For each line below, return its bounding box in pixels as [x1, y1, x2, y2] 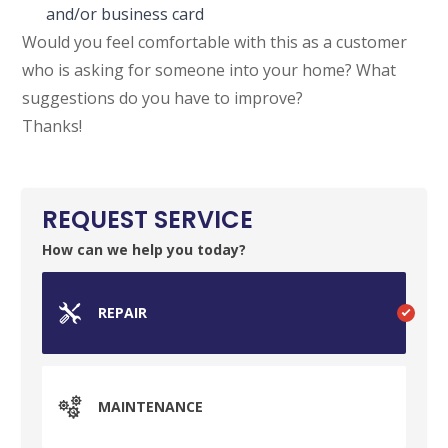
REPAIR [98, 302, 148, 322]
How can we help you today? [42, 239, 247, 259]
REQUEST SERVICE [42, 202, 254, 236]
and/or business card [46, 2, 205, 25]
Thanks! [22, 114, 83, 137]
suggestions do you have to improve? [22, 86, 304, 109]
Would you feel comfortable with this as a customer [22, 30, 408, 53]
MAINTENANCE [98, 396, 204, 416]
